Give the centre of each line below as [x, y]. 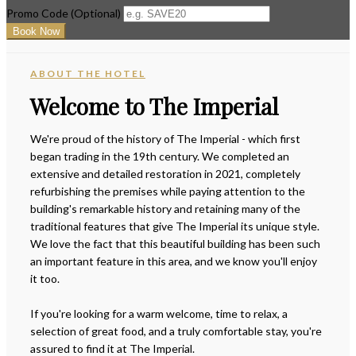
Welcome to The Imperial [154, 106]
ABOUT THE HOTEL [88, 74]
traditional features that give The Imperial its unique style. [175, 226]
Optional [96, 14]
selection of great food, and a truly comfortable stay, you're [176, 331]
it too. [45, 278]
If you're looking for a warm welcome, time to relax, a [159, 313]
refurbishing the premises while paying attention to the [168, 191]
